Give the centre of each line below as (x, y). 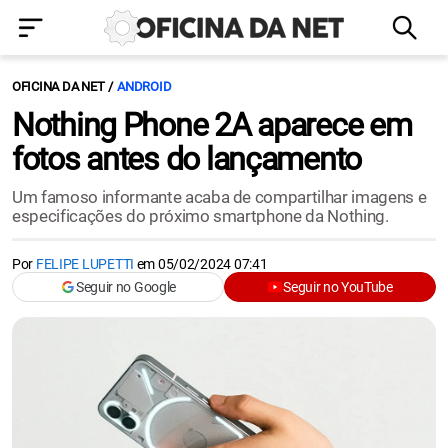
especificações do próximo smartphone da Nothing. (200, 216)
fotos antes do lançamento (186, 159)
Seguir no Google (126, 287)
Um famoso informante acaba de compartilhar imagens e (219, 197)
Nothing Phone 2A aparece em (212, 125)
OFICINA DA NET (58, 86)
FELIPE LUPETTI (84, 264)
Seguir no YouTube (338, 287)
